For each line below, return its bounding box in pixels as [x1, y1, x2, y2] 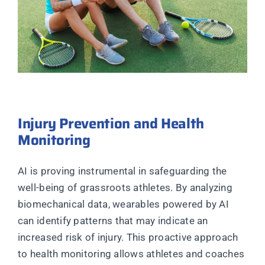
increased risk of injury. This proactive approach [17, 231, 238, 243]
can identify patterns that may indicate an [17, 214, 208, 227]
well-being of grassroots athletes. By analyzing [17, 181, 232, 193]
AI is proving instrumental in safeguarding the [17, 164, 227, 177]
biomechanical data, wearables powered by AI [17, 198, 229, 210]
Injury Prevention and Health [17, 112, 204, 135]
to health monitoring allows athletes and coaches [17, 247, 245, 260]
